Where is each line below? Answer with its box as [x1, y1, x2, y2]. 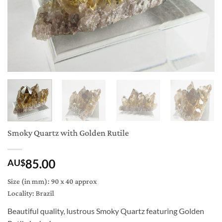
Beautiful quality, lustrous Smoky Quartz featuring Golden [7, 206, 204, 216]
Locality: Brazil [7, 186, 54, 201]
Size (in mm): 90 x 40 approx [7, 174, 97, 189]
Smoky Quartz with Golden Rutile [7, 125, 129, 141]
